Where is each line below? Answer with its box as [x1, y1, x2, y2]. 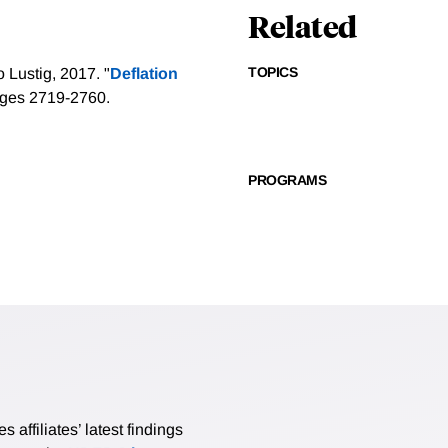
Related [248, 6, 357, 46]
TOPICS [248, 64, 297, 81]
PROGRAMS [248, 172, 326, 189]
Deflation [110, 65, 178, 83]
